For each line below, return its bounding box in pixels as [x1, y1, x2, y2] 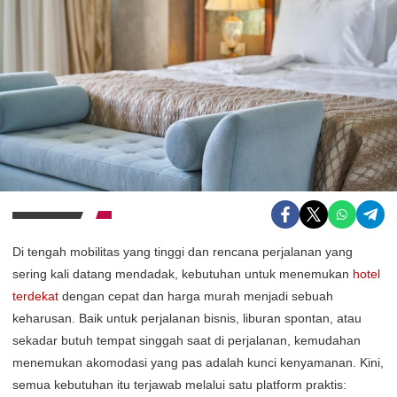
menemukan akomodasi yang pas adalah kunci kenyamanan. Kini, [12, 354, 384, 370]
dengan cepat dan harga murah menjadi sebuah [58, 288, 333, 303]
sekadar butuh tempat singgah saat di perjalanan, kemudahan [12, 332, 361, 347]
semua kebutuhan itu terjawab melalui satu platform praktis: [12, 377, 346, 392]
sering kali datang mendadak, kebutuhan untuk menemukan [12, 266, 353, 281]
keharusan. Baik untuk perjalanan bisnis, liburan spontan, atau [12, 310, 362, 325]
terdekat [12, 288, 58, 303]
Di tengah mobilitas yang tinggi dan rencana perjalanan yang [12, 244, 353, 259]
